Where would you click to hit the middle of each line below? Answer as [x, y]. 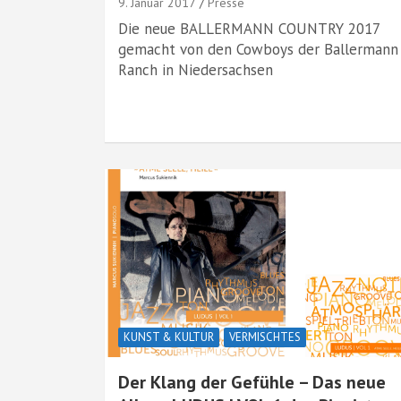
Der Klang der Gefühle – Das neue [252, 382]
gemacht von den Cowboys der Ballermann [258, 49]
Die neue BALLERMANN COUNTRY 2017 [249, 29]
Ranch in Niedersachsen [196, 70]
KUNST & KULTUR [169, 337]
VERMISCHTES [265, 337]
